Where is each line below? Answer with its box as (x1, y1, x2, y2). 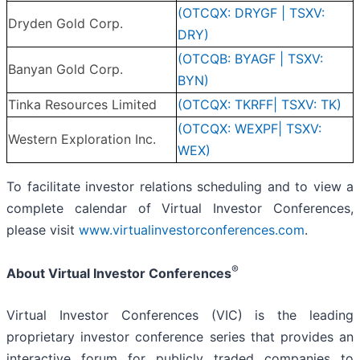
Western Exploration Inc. (8, 131, 156, 148)
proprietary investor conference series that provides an (6, 328, 354, 345)
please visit (6, 222, 79, 239)
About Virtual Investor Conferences (6, 265, 231, 282)
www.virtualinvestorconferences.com (79, 222, 305, 239)
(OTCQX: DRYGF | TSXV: (178, 5, 325, 22)
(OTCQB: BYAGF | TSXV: (178, 51, 323, 67)
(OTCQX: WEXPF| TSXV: (178, 121, 321, 137)
